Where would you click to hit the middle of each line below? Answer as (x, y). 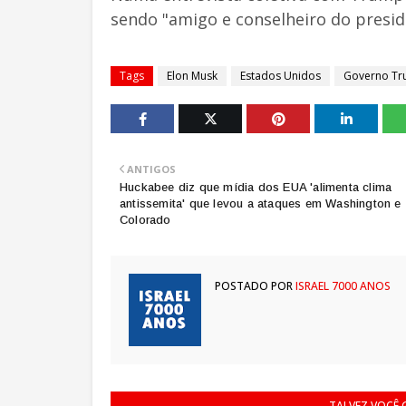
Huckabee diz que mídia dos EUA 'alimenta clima (256, 187)
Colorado (145, 219)
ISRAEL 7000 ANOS (342, 285)
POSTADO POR (254, 285)
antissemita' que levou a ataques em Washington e (261, 203)
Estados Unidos (280, 75)
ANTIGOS (151, 169)
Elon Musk (192, 75)
